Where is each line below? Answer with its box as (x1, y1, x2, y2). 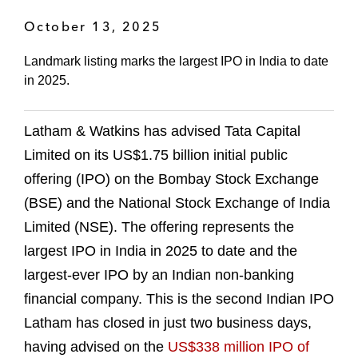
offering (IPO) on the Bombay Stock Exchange (24, 171, 319, 188)
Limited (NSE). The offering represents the (24, 219, 294, 236)
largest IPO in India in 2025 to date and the (24, 243, 297, 260)
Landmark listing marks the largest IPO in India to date (24, 54, 328, 69)
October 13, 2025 (24, 18, 162, 34)
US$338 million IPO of (168, 339, 309, 356)
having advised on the (24, 339, 168, 356)
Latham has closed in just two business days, (24, 315, 312, 332)
